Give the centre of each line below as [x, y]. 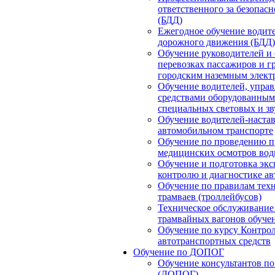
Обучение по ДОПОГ [179, 252]
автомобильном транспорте [215, 130]
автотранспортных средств [214, 241]
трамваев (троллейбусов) [210, 197]
